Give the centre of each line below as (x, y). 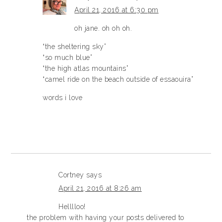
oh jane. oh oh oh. (103, 28)
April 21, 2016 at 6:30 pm (116, 10)
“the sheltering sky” (75, 47)
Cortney (71, 175)
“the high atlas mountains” (86, 68)
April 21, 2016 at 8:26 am (100, 188)
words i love (63, 98)
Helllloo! (72, 207)
